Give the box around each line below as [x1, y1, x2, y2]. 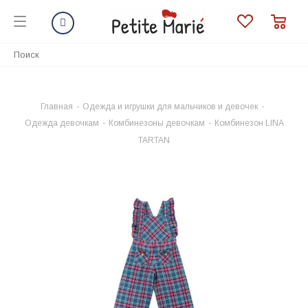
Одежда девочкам [24, 118, 99, 128]
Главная [41, 102, 73, 111]
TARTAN [138, 135, 170, 145]
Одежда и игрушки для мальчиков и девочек [82, 102, 258, 111]
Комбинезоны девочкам [108, 118, 205, 128]
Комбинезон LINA [214, 118, 284, 128]
